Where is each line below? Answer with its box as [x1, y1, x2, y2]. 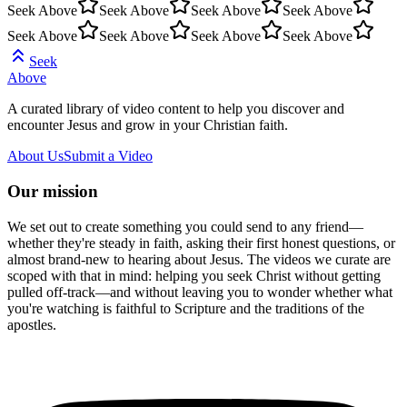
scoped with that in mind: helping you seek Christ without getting [7, 267, 381, 283]
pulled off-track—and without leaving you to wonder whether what [7, 283, 392, 300]
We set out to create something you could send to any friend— [7, 218, 363, 234]
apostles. [7, 316, 56, 333]
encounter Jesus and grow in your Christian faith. [7, 117, 288, 134]
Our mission [7, 182, 98, 201]
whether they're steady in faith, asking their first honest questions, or [7, 234, 395, 251]
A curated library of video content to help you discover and [7, 101, 344, 117]
